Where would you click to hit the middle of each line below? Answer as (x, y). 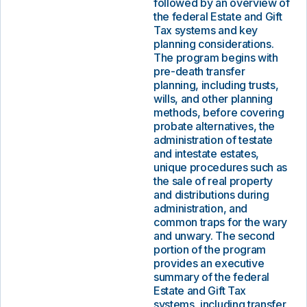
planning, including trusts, (216, 85)
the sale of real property (213, 181)
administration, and (200, 208)
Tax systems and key (206, 30)
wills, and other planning (213, 99)
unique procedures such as (220, 167)
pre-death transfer (199, 71)
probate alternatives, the (214, 126)
